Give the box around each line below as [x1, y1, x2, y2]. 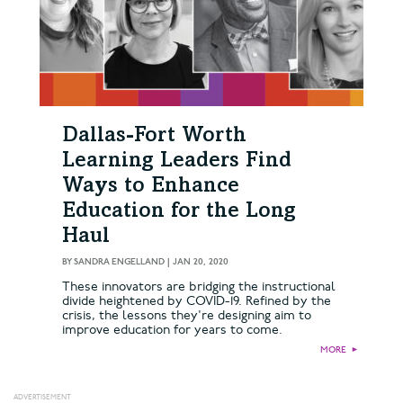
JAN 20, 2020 [173, 256, 228, 268]
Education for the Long [62, 201, 296, 224]
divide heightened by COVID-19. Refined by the [62, 293, 331, 309]
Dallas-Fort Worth [62, 126, 246, 148]
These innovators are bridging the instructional [62, 279, 336, 295]
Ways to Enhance [62, 176, 239, 199]
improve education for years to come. [62, 322, 282, 338]
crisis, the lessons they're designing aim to [62, 308, 311, 324]
